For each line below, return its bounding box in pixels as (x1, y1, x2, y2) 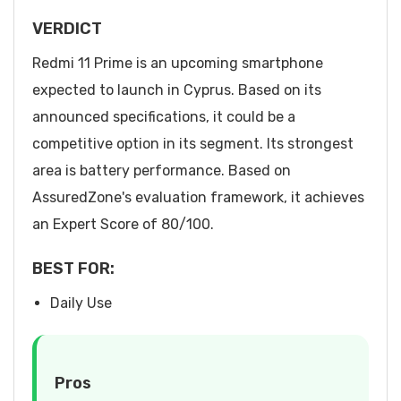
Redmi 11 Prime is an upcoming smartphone (32, 54, 323, 72)
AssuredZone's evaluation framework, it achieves (32, 188, 364, 206)
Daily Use (50, 294, 112, 311)
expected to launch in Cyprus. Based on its (32, 81, 321, 98)
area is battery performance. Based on (32, 161, 291, 179)
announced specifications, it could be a (32, 107, 295, 125)
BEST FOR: (32, 258, 115, 278)
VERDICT (32, 18, 102, 38)
